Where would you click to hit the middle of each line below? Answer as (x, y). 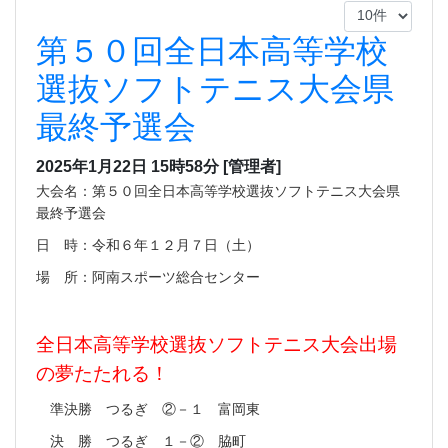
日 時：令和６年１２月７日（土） (148, 243)
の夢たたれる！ (102, 371)
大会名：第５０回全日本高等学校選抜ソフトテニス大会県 (218, 189)
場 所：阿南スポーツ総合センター (148, 275)
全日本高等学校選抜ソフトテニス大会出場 (216, 342)
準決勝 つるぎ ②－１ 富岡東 (148, 407)
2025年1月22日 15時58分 (127, 166)
